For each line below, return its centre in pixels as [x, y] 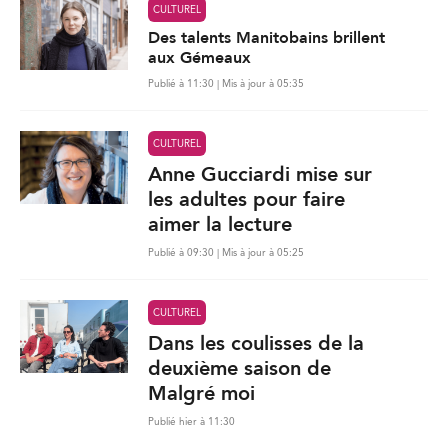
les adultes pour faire [246, 199]
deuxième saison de [239, 368]
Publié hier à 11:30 [191, 421]
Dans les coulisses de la [256, 343]
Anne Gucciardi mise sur [260, 174]
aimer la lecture [220, 224]
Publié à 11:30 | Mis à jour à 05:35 [226, 83]
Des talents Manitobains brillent [266, 37]
